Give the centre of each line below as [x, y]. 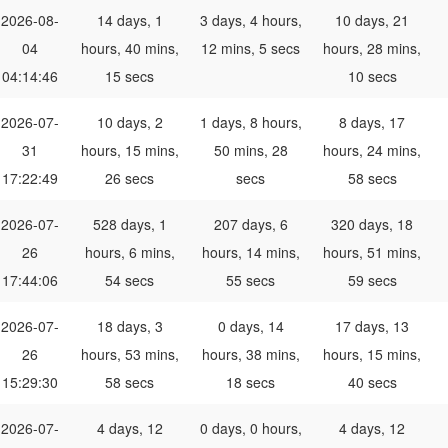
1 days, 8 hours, [250, 122]
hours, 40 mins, [129, 48]
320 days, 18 [372, 224]
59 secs [372, 280]
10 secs [372, 76]
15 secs [129, 76]
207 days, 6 [250, 224]
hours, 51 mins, [372, 252]
